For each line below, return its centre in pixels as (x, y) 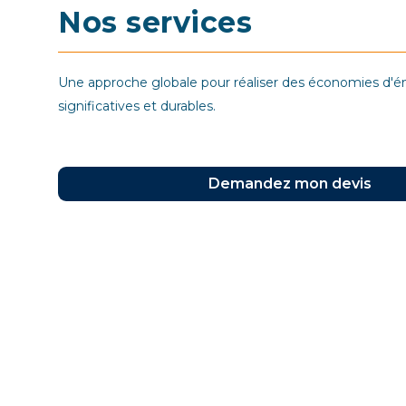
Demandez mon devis (290, 184)
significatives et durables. (137, 106)
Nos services (155, 22)
